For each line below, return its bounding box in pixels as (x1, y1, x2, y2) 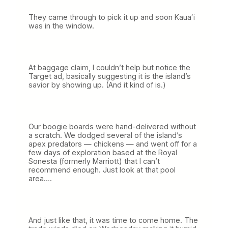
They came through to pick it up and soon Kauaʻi (28, 12, 195, 21)
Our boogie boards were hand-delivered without (28, 122, 196, 131)
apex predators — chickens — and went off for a (28, 139, 197, 148)
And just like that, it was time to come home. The (28, 215, 198, 224)
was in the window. (28, 21, 94, 30)
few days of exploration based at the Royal (28, 148, 177, 157)
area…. (28, 174, 52, 183)
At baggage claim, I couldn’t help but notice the (28, 63, 190, 72)
